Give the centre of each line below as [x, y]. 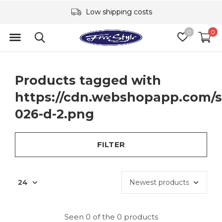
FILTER [111, 144]
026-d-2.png [55, 114]
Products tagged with [88, 80]
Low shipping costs [118, 12]
